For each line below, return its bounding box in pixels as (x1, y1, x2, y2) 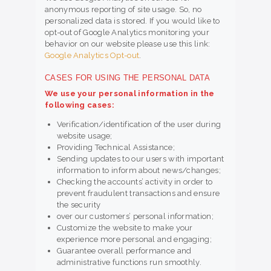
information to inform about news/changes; (56, 166, 221, 175)
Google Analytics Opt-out (45, 51, 140, 60)
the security (56, 200, 101, 210)
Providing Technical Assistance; (56, 143, 175, 152)
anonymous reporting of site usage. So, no (45, 5, 202, 15)
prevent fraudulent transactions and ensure (56, 189, 220, 198)
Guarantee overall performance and (56, 246, 192, 256)
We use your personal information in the (45, 89, 215, 99)
